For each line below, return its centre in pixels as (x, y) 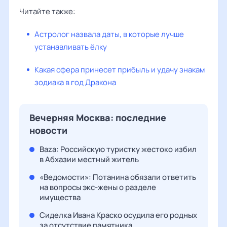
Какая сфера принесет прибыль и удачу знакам (120, 70)
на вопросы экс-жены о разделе (98, 187)
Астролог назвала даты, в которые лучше (109, 34)
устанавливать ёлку (71, 47)
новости (48, 130)
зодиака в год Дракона (75, 82)
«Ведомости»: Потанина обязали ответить (118, 177)
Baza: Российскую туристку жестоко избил (118, 149)
